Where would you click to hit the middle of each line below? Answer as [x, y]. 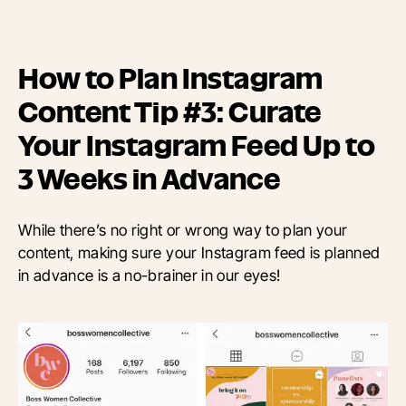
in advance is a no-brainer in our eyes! [150, 275]
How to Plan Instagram [171, 78]
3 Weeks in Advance [149, 179]
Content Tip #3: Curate [170, 112]
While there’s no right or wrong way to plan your [183, 229]
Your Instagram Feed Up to [197, 145]
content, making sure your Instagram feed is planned [199, 252]
